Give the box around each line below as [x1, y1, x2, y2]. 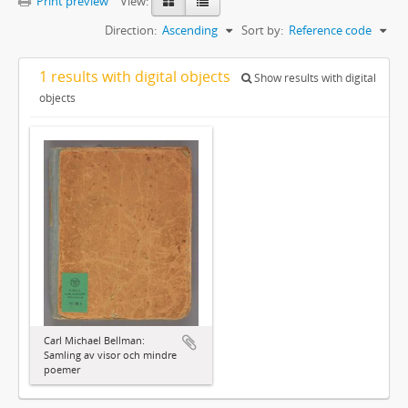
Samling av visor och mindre [44, 347, 177, 362]
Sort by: [241, 21, 283, 38]
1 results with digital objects [39, 66, 234, 87]
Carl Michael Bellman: [44, 332, 145, 347]
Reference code [289, 21, 372, 38]
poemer [44, 362, 80, 376]
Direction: [105, 21, 157, 38]
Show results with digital [251, 69, 376, 86]
